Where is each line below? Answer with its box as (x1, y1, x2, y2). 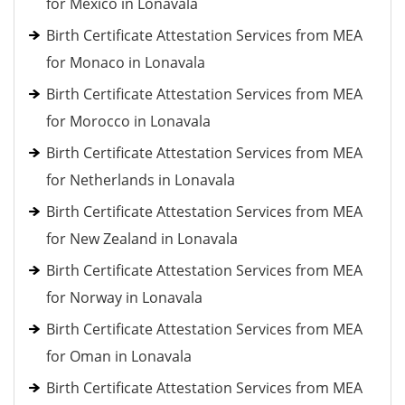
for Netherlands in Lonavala (46, 170, 235, 190)
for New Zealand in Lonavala (46, 229, 238, 249)
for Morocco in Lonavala (46, 111, 211, 131)
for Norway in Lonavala (46, 287, 202, 307)
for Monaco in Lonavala (46, 52, 205, 72)
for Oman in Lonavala (46, 346, 192, 366)
